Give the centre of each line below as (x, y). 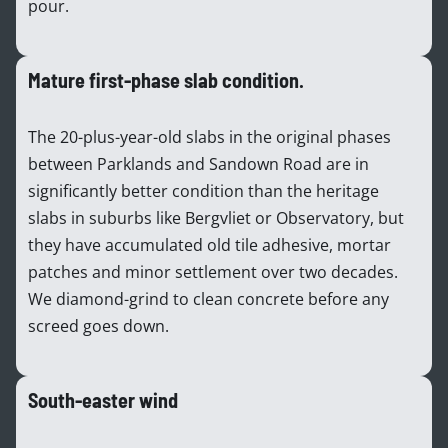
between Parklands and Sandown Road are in (198, 163)
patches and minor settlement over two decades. (213, 271)
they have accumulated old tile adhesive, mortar (209, 244)
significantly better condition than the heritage (203, 190)
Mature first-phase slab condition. (166, 79)
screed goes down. (98, 325)
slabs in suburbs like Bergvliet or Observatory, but (216, 217)
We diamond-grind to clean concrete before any (208, 298)
